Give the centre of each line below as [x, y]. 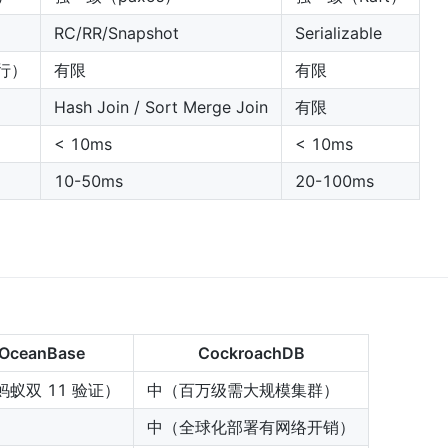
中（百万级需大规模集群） [243, 390]
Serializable [338, 33]
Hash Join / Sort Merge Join [161, 107]
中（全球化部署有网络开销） [251, 427]
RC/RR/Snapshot [116, 33]
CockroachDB [251, 353]
